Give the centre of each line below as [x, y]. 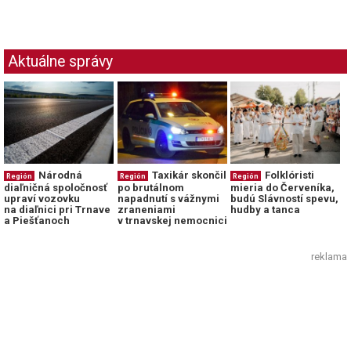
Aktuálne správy [60, 61]
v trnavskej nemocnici [172, 221]
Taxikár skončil [189, 175]
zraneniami [146, 210]
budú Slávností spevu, [285, 199]
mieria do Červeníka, [283, 188]
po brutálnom [150, 188]
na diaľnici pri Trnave [57, 210]
